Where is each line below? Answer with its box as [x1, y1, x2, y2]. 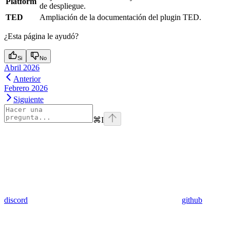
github [182, 195, 202, 204]
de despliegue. [40, 1, 86, 10]
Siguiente [13, 94, 44, 104]
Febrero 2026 [4, 83, 48, 92]
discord [4, 195, 28, 204]
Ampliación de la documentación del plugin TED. [40, 12, 201, 22]
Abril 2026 [4, 63, 40, 72]
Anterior [13, 74, 41, 83]
